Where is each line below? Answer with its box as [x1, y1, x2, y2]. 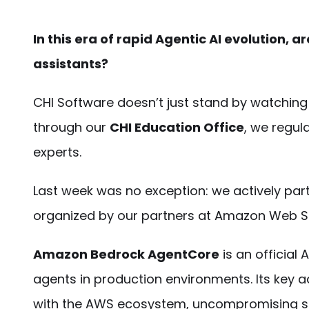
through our [33, 119, 110, 136]
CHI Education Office [110, 119, 244, 136]
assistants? [33, 55, 108, 72]
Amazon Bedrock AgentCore [33, 246, 219, 263]
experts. [33, 143, 81, 161]
